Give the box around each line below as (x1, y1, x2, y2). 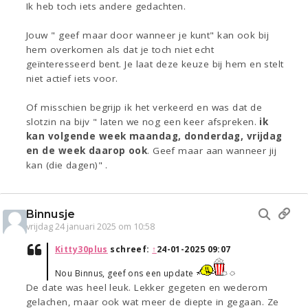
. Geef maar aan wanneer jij (147, 144, 277, 157)
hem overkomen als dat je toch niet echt (26, 43, 214, 56)
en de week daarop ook (26, 144, 148, 157)
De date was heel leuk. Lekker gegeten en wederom (26, 281, 268, 294)
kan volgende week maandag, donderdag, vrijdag (26, 130, 283, 143)
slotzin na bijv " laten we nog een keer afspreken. (26, 115, 260, 129)
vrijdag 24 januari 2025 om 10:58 (26, 221, 155, 233)
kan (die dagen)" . (26, 159, 108, 172)
